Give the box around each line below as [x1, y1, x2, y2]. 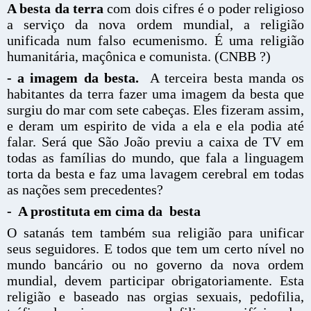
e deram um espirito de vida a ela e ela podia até [7, 118, 304, 133]
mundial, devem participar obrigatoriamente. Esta [7, 273, 304, 288]
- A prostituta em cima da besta [7, 203, 204, 219]
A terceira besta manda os [150, 70, 305, 85]
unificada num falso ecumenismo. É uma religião [7, 33, 304, 48]
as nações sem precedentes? [7, 182, 163, 197]
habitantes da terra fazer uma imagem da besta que [7, 86, 304, 101]
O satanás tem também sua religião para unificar [7, 225, 304, 240]
